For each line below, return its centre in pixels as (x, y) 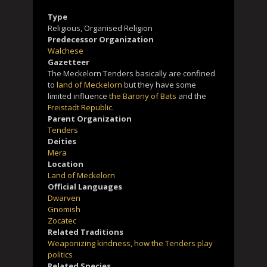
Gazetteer (69, 62)
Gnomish (64, 209)
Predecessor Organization (101, 39)
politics (60, 254)
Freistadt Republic (80, 107)
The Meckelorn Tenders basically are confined (131, 73)
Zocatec (62, 220)
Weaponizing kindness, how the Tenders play (130, 243)
